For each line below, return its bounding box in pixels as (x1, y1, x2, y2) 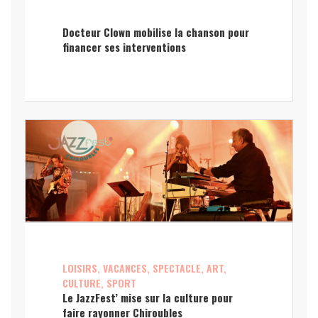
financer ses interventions (62, 39, 187, 55)
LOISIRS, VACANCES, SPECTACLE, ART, (62, 261, 227, 276)
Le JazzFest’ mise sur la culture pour (62, 290, 234, 306)
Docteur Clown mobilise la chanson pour (62, 24, 250, 40)
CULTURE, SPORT (62, 275, 137, 291)
